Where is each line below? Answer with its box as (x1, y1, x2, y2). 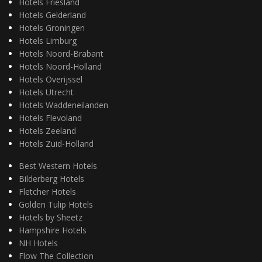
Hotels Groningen (19, 22, 85, 33)
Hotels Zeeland (19, 125, 76, 136)
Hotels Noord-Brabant (19, 48, 104, 59)
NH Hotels (19, 237, 58, 249)
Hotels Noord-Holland (19, 61, 102, 72)
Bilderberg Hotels (19, 173, 84, 184)
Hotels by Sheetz (19, 212, 82, 223)
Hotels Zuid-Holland (19, 138, 94, 149)
